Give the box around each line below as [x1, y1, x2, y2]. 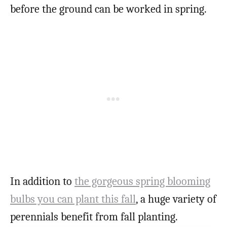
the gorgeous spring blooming [74, 175, 210, 188]
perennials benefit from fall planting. [10, 210, 178, 224]
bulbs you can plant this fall [10, 193, 136, 206]
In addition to [10, 175, 74, 188]
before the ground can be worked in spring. [10, 3, 207, 16]
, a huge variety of [136, 193, 216, 206]
